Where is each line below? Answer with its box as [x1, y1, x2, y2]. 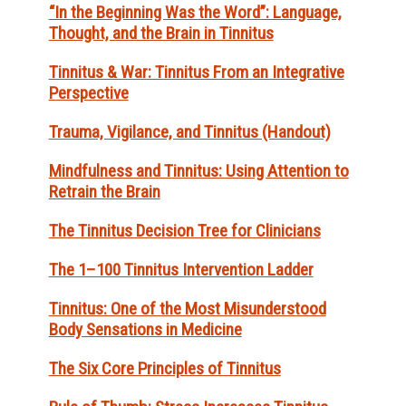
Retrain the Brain [48, 181, 160, 203]
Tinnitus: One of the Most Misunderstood [48, 298, 326, 320]
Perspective [48, 82, 129, 104]
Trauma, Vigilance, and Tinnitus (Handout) [48, 121, 331, 143]
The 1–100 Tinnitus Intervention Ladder [48, 259, 314, 281]
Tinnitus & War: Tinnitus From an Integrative [48, 62, 344, 83]
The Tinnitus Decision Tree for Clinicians [48, 220, 321, 242]
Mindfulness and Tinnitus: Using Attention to [48, 160, 349, 182]
